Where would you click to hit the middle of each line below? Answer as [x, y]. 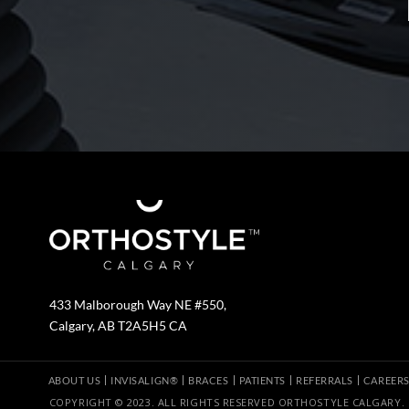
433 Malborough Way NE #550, [137, 305]
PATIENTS [262, 380]
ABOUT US [74, 380]
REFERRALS [324, 380]
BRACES [209, 380]
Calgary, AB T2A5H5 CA [118, 326]
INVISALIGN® [145, 380]
